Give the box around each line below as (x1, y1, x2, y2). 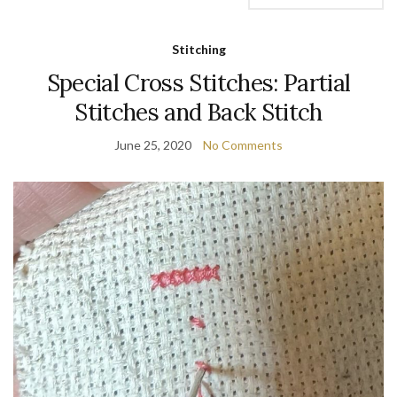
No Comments (203, 137, 283, 153)
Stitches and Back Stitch (74, 97, 323, 128)
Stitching (171, 42, 226, 58)
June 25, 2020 (114, 137, 191, 153)
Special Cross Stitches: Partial (46, 68, 351, 98)
